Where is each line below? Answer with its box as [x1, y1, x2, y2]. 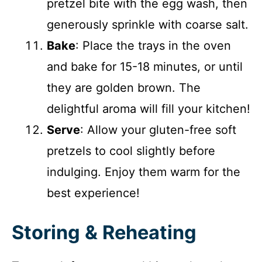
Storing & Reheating [12, 220, 196, 244]
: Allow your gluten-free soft [80, 122, 236, 137]
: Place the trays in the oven [75, 38, 231, 53]
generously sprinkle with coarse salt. [47, 17, 249, 32]
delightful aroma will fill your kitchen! [47, 101, 250, 116]
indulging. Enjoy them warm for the [47, 164, 240, 179]
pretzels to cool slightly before [47, 143, 215, 158]
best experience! [47, 185, 140, 200]
